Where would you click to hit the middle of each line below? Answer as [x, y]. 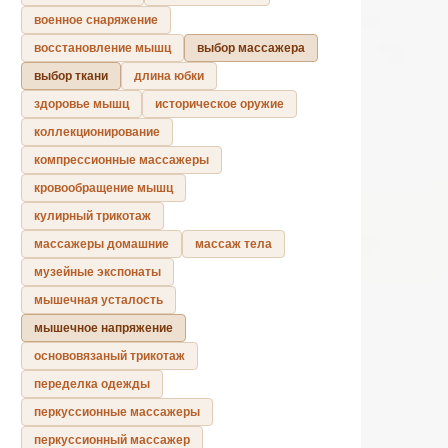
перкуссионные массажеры [117, 411]
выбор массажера [251, 47]
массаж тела [233, 243]
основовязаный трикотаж [109, 355]
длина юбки [169, 75]
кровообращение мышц [103, 187]
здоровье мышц [81, 103]
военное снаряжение [96, 19]
